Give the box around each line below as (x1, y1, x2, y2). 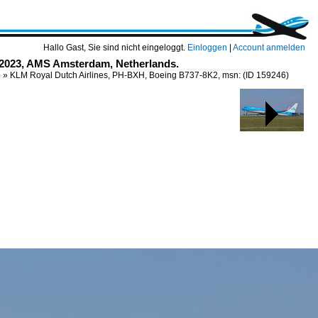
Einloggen (187, 43, 227, 53)
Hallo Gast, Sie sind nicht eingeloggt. (43, 43, 187, 53)
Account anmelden (233, 43, 305, 53)
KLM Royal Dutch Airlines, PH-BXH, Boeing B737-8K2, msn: (10, 70, 243, 80)
